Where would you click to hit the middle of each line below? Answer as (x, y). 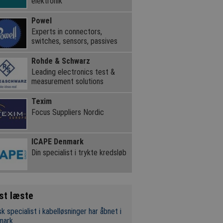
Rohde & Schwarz (60, 61)
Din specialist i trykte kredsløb (79, 152)
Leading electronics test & (73, 72)
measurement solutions (67, 81)
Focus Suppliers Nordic (67, 112)
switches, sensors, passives (74, 41)
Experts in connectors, (66, 31)
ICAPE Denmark (57, 141)
